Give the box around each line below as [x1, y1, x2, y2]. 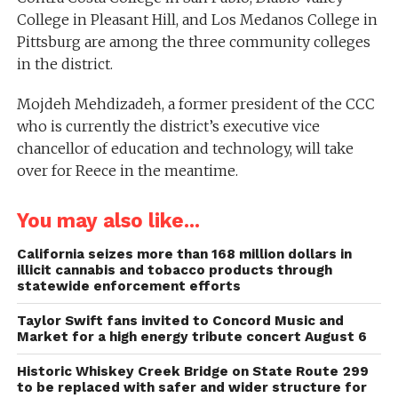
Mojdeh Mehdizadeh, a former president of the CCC [16, 94, 375, 113]
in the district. [16, 54, 113, 73]
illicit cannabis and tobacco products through [16, 261, 332, 278]
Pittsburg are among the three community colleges [16, 32, 370, 51]
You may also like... [16, 208, 200, 232]
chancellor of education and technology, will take [16, 139, 354, 157]
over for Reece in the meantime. [16, 161, 238, 179]
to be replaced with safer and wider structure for [16, 378, 367, 395]
